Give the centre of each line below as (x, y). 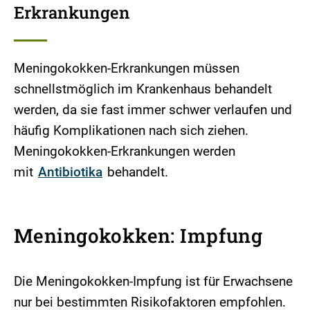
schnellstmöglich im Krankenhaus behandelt (143, 89)
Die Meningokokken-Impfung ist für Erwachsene (153, 281)
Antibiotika (70, 172)
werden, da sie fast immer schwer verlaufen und (153, 109)
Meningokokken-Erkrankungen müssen (127, 68)
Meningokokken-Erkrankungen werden (125, 151)
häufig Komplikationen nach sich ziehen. (131, 130)
